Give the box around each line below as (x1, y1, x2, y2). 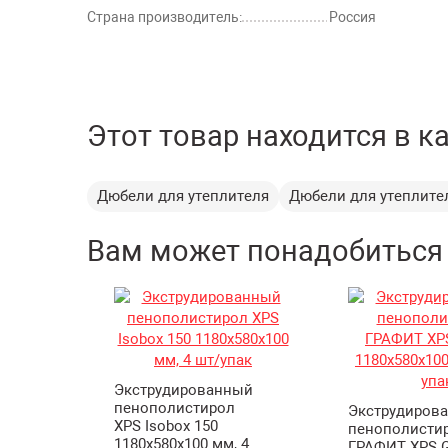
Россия (329, 8, 376, 25)
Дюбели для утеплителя (97, 186, 269, 205)
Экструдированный (114, 380, 253, 399)
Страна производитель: (87, 8, 242, 25)
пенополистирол (114, 398, 235, 417)
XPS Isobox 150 (114, 416, 218, 435)
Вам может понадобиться (87, 234, 443, 268)
